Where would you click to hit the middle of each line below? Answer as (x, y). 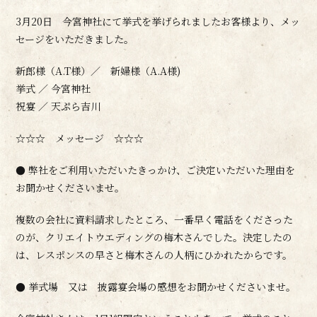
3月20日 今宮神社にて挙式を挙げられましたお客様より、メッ (158, 21)
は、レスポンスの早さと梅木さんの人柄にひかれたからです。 (154, 254)
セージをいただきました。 (75, 39)
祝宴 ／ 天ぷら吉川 (58, 106)
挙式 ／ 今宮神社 (53, 88)
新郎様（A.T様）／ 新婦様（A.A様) (98, 70)
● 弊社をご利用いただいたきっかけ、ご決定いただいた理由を (156, 169)
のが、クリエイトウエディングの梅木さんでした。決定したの (154, 237)
